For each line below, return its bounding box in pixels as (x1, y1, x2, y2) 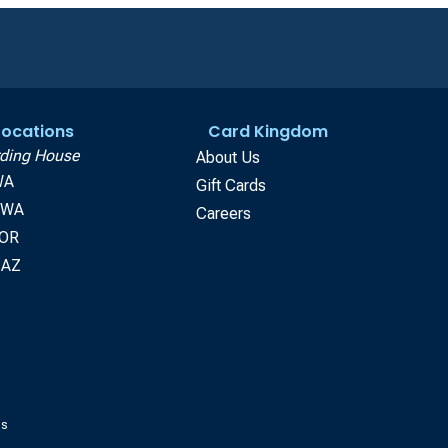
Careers (196, 203, 251, 223)
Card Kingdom (208, 119, 328, 143)
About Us (196, 147, 260, 167)
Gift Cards (196, 175, 266, 195)
